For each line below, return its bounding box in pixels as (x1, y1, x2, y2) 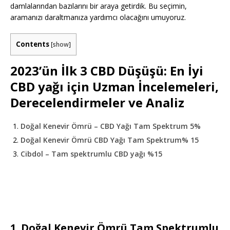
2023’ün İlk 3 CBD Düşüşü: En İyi (10, 62, 203, 79)
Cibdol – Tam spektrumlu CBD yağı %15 (21, 148, 162, 159)
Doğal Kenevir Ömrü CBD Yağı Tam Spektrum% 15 (21, 135, 199, 145)
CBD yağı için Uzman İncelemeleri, (10, 78, 219, 95)
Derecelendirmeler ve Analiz (10, 93, 184, 111)
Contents (16, 40, 49, 49)
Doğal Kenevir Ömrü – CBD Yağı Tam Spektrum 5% (21, 121, 201, 131)
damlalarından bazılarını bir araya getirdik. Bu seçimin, (10, 1, 187, 11)
